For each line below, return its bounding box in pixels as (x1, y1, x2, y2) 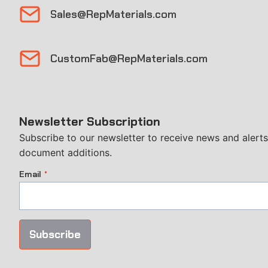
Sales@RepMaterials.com (50, 7, 176, 22)
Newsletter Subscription (19, 114, 160, 130)
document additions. (19, 147, 112, 159)
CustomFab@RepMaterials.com (50, 51, 208, 66)
